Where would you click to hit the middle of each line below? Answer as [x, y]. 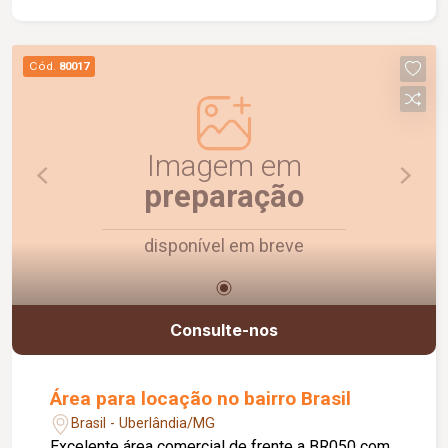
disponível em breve [224, 245]
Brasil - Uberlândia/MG [143, 423]
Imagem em [224, 165]
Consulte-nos [224, 330]
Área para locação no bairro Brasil [201, 399]
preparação [224, 196]
